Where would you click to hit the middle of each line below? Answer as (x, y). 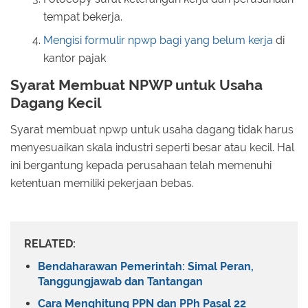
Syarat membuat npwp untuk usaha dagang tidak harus (152, 129)
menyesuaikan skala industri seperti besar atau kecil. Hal (152, 147)
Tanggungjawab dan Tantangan (120, 282)
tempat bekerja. (83, 17)
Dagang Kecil (56, 103)
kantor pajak (75, 58)
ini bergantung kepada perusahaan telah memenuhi (141, 165)
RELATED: (50, 243)
